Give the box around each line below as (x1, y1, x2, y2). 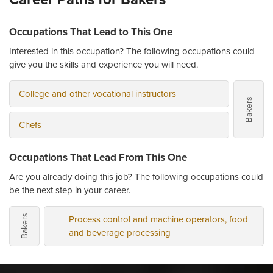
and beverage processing (69, 226, 171, 239)
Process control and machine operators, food (69, 213, 248, 225)
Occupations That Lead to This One (9, 24, 172, 39)
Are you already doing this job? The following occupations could (9, 170, 263, 183)
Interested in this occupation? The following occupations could (9, 44, 255, 57)
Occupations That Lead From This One (9, 150, 187, 165)
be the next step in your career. (9, 183, 130, 196)
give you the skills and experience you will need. (9, 58, 198, 71)
